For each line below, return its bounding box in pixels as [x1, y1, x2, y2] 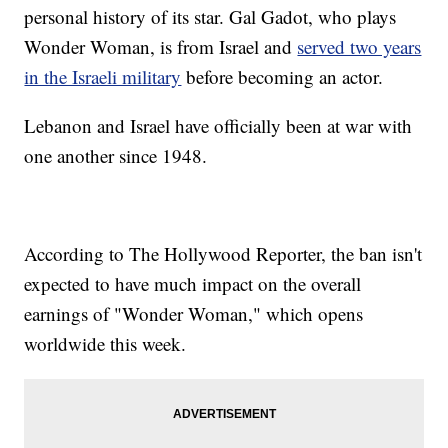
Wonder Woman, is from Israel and [24, 34, 298, 60]
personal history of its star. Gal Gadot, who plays [24, 4, 397, 30]
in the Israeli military [24, 64, 182, 90]
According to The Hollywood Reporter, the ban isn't [24, 241, 423, 267]
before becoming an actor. [181, 64, 384, 90]
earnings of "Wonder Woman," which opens [24, 301, 364, 327]
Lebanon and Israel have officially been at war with [24, 113, 413, 139]
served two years [297, 34, 422, 60]
